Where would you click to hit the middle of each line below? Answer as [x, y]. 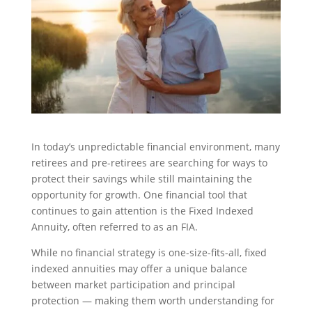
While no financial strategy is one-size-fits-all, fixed [149, 253]
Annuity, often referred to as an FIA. [114, 227]
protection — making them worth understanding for [153, 301]
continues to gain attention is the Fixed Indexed [142, 211]
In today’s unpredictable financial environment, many [155, 147]
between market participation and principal [133, 285]
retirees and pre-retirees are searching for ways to [149, 163]
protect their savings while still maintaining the [141, 179]
